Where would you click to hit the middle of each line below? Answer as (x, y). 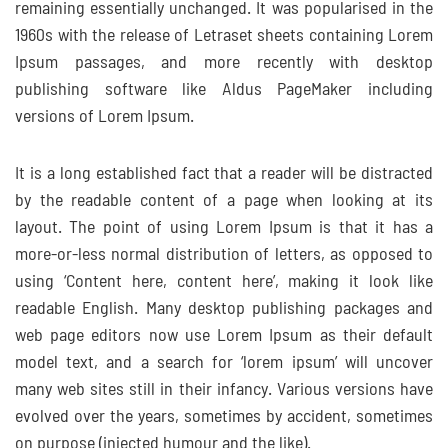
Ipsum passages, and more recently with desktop (224, 63)
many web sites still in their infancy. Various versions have (224, 390)
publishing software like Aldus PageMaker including (224, 90)
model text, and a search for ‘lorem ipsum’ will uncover (224, 363)
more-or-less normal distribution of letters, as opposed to (224, 255)
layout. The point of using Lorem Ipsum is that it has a (224, 228)
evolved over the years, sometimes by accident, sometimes (224, 417)
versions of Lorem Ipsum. (104, 117)
